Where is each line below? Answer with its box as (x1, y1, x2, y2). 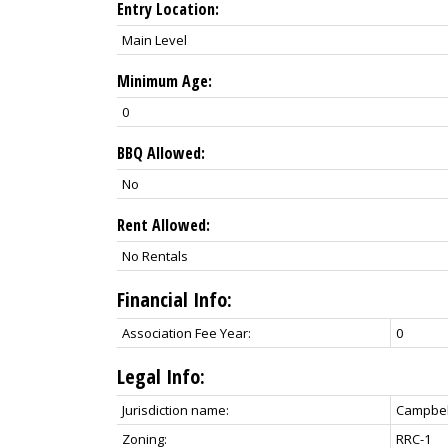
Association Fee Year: (122, 323, 251, 342)
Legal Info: (117, 362, 205, 390)
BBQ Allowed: (117, 141, 205, 164)
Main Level (122, 30, 187, 49)
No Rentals (122, 246, 188, 265)
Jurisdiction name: (122, 400, 229, 419)
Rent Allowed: (117, 213, 210, 236)
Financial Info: (117, 285, 232, 313)
